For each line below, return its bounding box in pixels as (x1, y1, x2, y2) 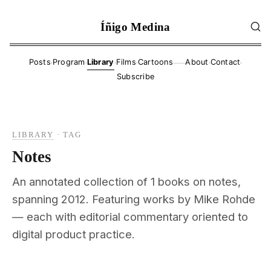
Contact (210, 57, 241, 67)
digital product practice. (12, 227, 135, 241)
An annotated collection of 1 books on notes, (12, 174, 241, 188)
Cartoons (137, 57, 173, 67)
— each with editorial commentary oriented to (12, 209, 248, 223)
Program (52, 57, 85, 67)
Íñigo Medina (100, 20, 171, 33)
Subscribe (116, 72, 155, 82)
